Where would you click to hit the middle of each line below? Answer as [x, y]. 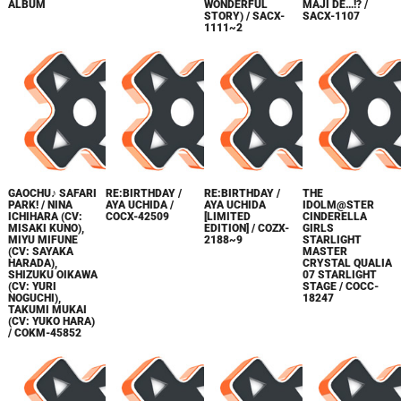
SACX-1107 [332, 16]
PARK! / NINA [40, 205]
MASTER [325, 252]
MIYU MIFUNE [43, 240]
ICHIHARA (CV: [45, 217]
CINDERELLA [335, 217]
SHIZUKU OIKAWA [52, 275]
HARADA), [32, 264]
